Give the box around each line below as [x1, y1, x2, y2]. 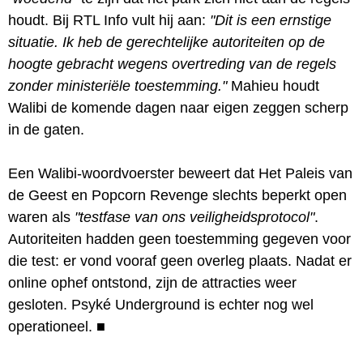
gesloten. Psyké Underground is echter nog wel [8, 296, 314, 313]
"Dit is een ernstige [210, 11, 331, 28]
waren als [8, 208, 75, 225]
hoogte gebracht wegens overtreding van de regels [8, 55, 336, 72]
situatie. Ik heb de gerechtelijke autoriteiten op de [8, 33, 325, 50]
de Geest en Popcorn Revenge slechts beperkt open [8, 186, 347, 203]
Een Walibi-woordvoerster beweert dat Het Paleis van [8, 164, 352, 181]
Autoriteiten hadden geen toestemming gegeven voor [8, 230, 351, 247]
